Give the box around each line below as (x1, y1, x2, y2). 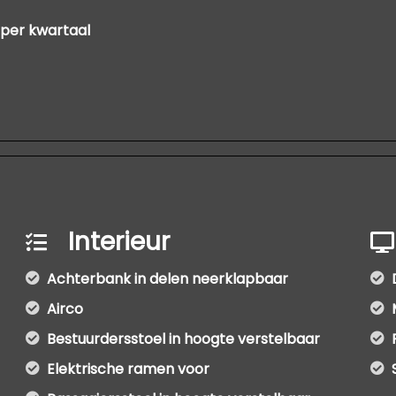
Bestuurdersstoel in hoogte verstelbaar (47, 329, 321, 349)
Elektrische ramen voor (47, 359, 210, 379)
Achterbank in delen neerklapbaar (47, 269, 289, 289)
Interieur (68, 225, 171, 259)
